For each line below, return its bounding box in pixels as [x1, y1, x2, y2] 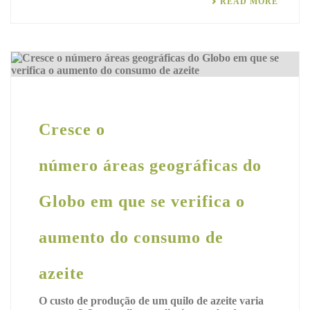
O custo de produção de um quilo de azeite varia [39, 295, 264, 307]
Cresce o [39, 120, 105, 139]
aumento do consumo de [39, 228, 224, 247]
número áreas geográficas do [39, 156, 262, 175]
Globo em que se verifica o [39, 192, 245, 211]
